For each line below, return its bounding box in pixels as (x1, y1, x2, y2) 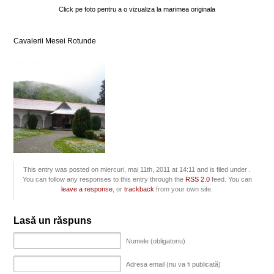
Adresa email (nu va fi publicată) (126, 260, 221, 268)
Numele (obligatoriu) (126, 237, 186, 245)
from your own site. (154, 185, 213, 193)
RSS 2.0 (185, 176, 210, 183)
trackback (124, 185, 155, 193)
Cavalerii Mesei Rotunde (13, 37, 97, 45)
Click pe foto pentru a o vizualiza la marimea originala (58, 6, 215, 13)
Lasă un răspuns (13, 215, 92, 226)
